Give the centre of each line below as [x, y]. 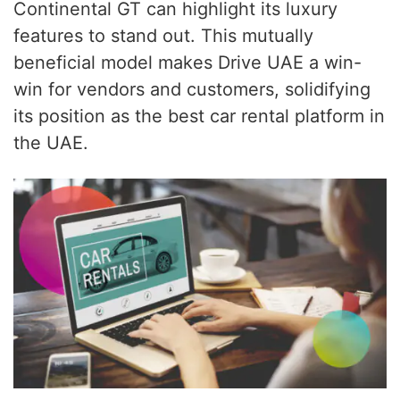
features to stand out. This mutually [163, 35]
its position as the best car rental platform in [199, 116]
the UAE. [51, 142]
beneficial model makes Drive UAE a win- [187, 62]
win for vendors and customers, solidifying [192, 89]
